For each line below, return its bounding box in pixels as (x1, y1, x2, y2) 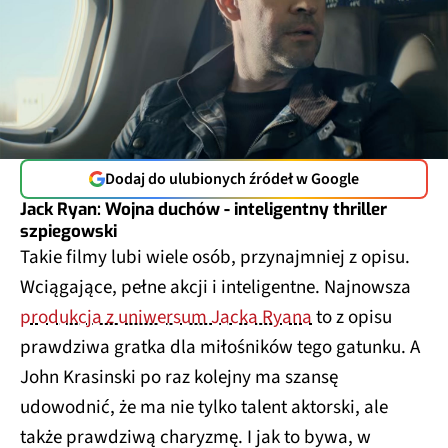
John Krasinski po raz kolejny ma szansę (20, 363, 338, 391)
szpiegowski (20, 219, 117, 243)
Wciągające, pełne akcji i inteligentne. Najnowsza (20, 273, 411, 301)
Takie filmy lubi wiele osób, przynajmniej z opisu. (20, 243, 410, 271)
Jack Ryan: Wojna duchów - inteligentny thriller (20, 197, 387, 221)
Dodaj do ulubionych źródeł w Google (105, 167, 359, 190)
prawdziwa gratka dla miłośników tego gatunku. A (20, 333, 420, 361)
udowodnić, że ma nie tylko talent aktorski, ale (20, 393, 388, 421)
